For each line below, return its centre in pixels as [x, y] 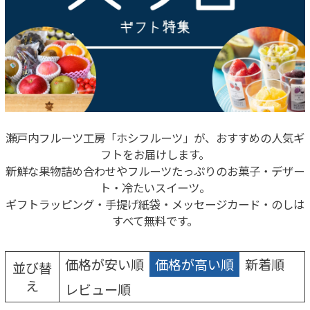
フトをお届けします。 [155, 154]
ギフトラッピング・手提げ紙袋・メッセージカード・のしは [155, 204]
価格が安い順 [104, 264]
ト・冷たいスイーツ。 [155, 188]
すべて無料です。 [155, 221]
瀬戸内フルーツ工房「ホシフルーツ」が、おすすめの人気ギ [155, 138]
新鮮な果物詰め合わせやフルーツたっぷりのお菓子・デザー [155, 171]
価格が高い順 [194, 264]
